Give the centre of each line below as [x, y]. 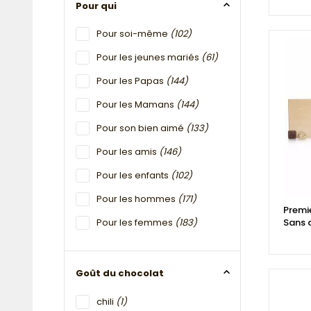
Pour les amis [128, 152]
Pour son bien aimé [141, 128]
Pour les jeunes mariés [149, 58]
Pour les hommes [137, 199]
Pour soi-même [133, 34]
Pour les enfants [134, 176]
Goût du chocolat [120, 273]
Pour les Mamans [136, 105]
